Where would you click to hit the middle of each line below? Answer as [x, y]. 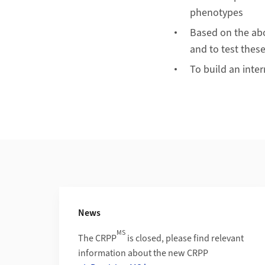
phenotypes [216, 12]
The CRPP [97, 239]
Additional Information [109, 194]
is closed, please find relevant [185, 239]
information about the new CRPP [143, 253]
